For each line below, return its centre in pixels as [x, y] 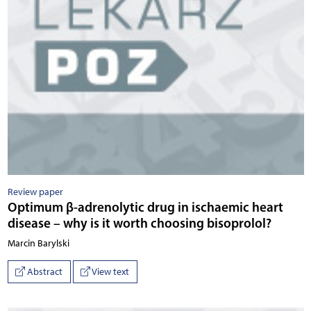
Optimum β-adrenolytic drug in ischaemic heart [145, 207]
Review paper [35, 192]
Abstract [44, 271]
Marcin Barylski [38, 243]
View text [110, 271]
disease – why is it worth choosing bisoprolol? [139, 222]
